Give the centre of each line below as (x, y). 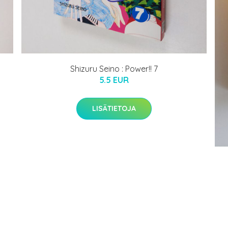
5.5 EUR (114, 80)
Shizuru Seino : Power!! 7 (114, 68)
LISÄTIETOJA (114, 108)
